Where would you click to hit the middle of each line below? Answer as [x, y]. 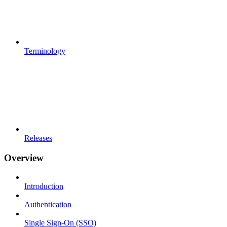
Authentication [48, 205]
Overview [24, 158]
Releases [38, 138]
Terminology [45, 51]
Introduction [44, 186]
